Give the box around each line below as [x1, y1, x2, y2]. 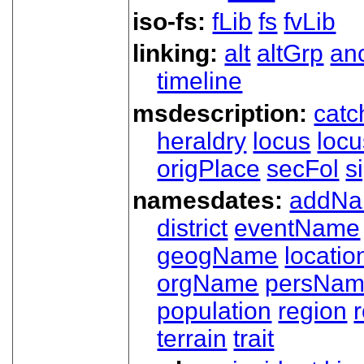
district [157, 214, 228, 242]
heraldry [157, 127, 247, 154]
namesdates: [132, 187, 290, 214]
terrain [157, 325, 227, 353]
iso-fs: [132, 8, 213, 36]
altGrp [257, 40, 324, 67]
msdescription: [132, 99, 314, 127]
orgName [157, 270, 259, 297]
